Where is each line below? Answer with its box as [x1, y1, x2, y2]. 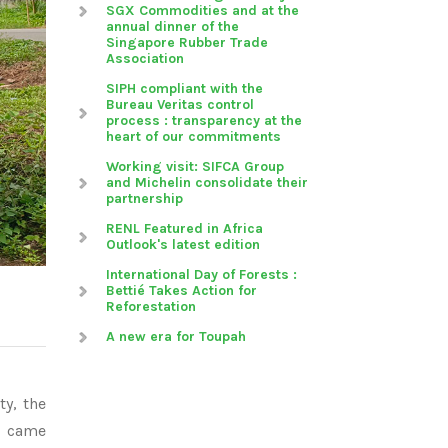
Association [106, 50, 184, 67]
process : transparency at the [106, 112, 302, 129]
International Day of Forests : [106, 266, 297, 283]
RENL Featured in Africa [106, 220, 263, 237]
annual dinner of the [106, 18, 239, 35]
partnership [106, 190, 183, 207]
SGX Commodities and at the [106, 2, 299, 19]
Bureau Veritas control [106, 96, 254, 113]
